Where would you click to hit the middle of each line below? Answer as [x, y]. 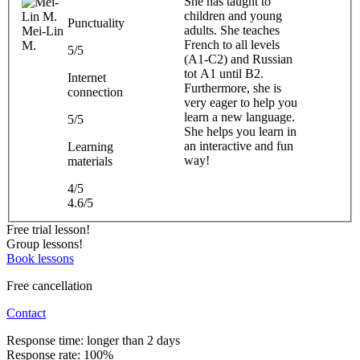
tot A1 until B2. [224, 73]
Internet [87, 77]
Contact [26, 313]
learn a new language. [239, 117]
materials [90, 161]
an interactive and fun [239, 145]
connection [95, 92]
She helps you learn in [240, 131]
